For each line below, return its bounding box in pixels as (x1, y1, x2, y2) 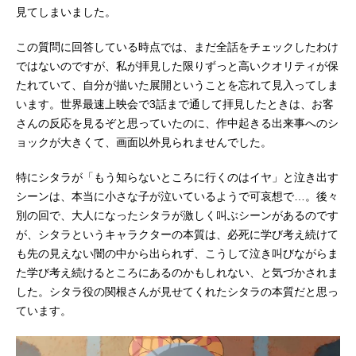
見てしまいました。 (16, 6, 116, 19)
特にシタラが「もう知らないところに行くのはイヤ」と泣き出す (16, 171, 339, 184)
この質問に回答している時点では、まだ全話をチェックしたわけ (16, 41, 339, 54)
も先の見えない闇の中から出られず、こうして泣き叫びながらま (16, 247, 339, 261)
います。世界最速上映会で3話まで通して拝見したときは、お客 (16, 98, 334, 111)
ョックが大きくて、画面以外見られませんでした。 (16, 136, 272, 149)
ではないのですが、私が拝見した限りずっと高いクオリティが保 (16, 60, 339, 73)
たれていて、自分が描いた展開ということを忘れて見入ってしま (16, 79, 339, 92)
